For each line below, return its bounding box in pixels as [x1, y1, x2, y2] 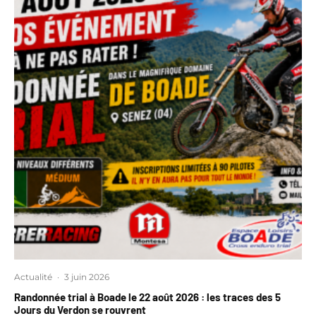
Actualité [14, 272, 52, 282]
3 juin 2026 [64, 272, 109, 282]
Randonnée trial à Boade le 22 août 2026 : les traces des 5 [14, 291, 281, 303]
